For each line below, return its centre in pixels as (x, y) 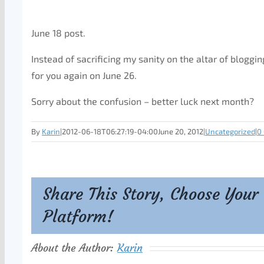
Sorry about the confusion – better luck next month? (143, 101)
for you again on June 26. (84, 75)
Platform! (78, 217)
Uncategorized (230, 131)
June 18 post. (58, 33)
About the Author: (74, 248)
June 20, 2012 (181, 131)
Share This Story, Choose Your (151, 194)
